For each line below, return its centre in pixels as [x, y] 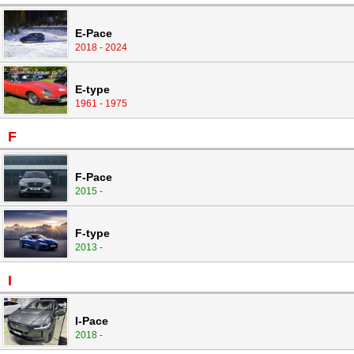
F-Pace [94, 177]
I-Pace [92, 321]
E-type [92, 90]
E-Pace [94, 34]
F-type [92, 233]
